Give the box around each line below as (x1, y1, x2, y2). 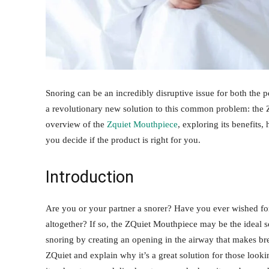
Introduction (46, 168, 134, 187)
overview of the (46, 119, 107, 130)
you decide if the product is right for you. (46, 135, 201, 145)
